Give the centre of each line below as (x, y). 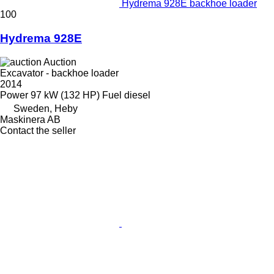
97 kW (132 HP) (65, 95)
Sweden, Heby (46, 108)
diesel (137, 95)
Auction (60, 62)
